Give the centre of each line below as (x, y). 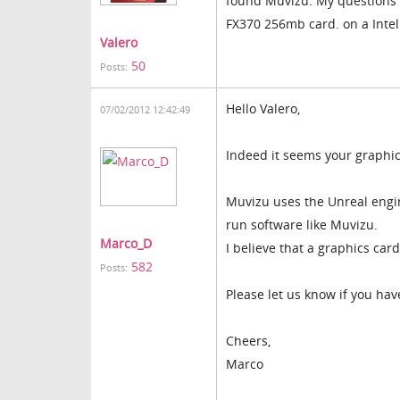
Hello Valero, (263, 108)
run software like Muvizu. (302, 225)
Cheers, (248, 341)
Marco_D (126, 243)
